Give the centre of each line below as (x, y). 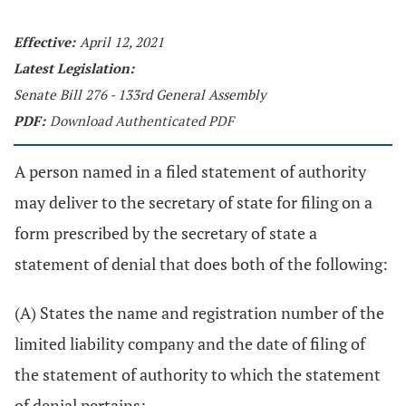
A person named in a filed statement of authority (190, 171)
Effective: (44, 42)
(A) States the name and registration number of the (199, 313)
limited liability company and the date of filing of (190, 343)
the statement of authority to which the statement (198, 374)
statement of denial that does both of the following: (201, 264)
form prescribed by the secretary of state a (166, 233)
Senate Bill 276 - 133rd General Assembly (140, 94)
